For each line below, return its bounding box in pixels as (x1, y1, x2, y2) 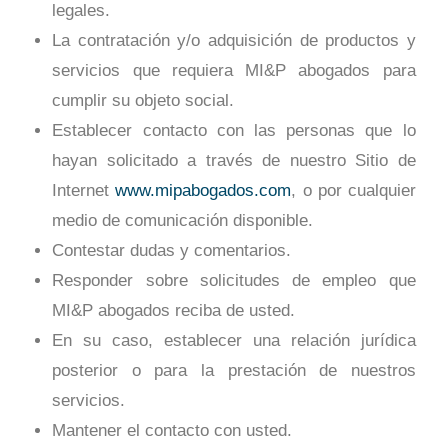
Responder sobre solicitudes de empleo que (52, 271, 416, 291)
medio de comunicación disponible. (52, 211, 314, 231)
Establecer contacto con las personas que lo (52, 121, 416, 141)
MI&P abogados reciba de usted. (52, 301, 296, 321)
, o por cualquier (291, 181, 416, 201)
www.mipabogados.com (115, 181, 292, 201)
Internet (52, 181, 116, 201)
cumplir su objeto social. (52, 91, 235, 111)
